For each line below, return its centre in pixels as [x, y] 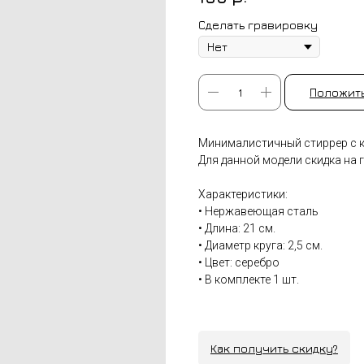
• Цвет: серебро [239, 263]
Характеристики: [243, 195]
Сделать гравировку [258, 25]
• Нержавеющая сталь [258, 212]
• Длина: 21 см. [237, 229]
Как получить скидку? [274, 349]
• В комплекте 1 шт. [249, 280]
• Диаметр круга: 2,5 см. [260, 246]
